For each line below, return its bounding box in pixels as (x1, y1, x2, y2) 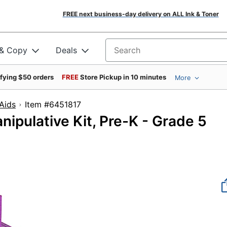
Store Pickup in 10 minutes (80, 73, 166, 81)
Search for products (105, 48, 182, 59)
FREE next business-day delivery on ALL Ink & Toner (62, 10, 219, 18)
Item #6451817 (25, 99, 124, 109)
